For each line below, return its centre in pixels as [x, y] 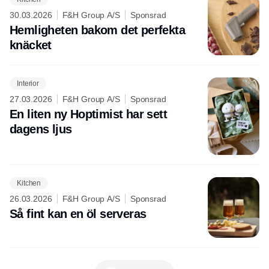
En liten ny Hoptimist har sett [88, 114]
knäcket [31, 45]
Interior [28, 83]
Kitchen [29, 183]
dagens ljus [41, 129]
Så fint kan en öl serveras [78, 214]
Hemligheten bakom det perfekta [97, 30]
